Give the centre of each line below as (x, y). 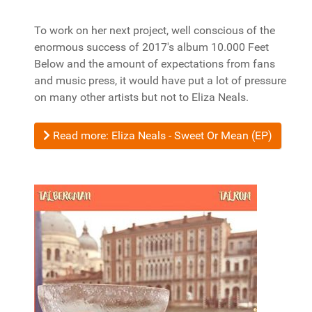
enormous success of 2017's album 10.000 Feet (151, 47)
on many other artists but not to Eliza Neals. (143, 97)
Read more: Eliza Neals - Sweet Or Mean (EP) (161, 135)
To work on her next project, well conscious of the (155, 30)
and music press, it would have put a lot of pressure (160, 80)
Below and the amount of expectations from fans (155, 64)
